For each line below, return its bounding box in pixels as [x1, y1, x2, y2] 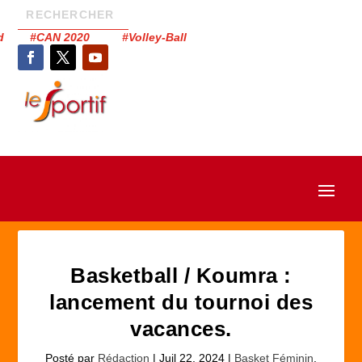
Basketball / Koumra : [70, 263, 292, 288]
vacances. [130, 317, 232, 341]
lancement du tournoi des [49, 290, 313, 314]
